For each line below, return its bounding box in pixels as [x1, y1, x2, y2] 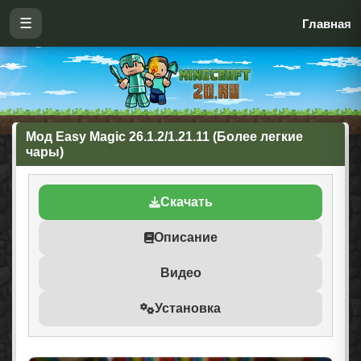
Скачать [160, 195, 213, 209]
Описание [153, 230, 218, 244]
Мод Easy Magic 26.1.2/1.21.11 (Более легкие [26, 130, 303, 143]
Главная [302, 16, 351, 31]
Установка [155, 301, 221, 315]
